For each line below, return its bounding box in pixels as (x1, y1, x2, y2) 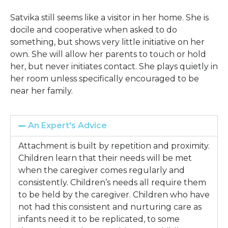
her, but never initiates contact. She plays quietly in (10, 62, 218, 72)
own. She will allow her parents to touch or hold (10, 49, 206, 60)
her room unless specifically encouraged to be (10, 74, 199, 84)
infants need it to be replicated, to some (18, 214, 180, 224)
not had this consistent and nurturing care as (18, 202, 202, 212)
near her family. (10, 86, 73, 96)
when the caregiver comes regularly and (18, 165, 185, 175)
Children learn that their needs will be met (18, 153, 192, 163)
